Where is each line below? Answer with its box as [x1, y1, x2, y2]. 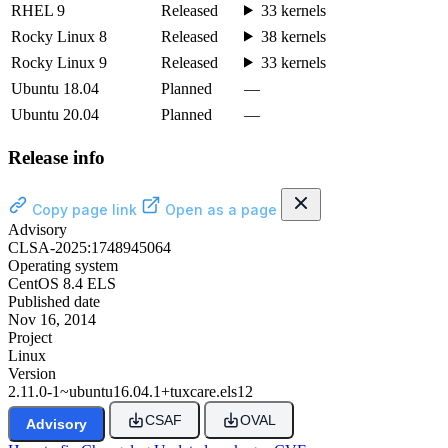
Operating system [8, 257, 118, 275]
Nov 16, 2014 [8, 311, 96, 329]
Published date [8, 293, 100, 311]
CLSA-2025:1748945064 [8, 239, 171, 257]
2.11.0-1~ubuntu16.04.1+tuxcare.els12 [8, 383, 253, 401]
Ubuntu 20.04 [11, 105, 99, 123]
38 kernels [260, 27, 326, 45]
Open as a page [161, 201, 277, 219]
